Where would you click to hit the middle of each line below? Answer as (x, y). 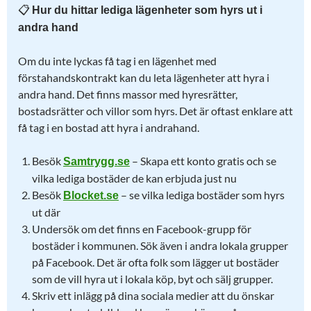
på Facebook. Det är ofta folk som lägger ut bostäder (155, 262)
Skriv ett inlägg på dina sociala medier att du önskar (153, 295)
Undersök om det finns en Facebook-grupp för (142, 229)
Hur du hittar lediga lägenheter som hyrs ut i (147, 10)
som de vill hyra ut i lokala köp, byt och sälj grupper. (152, 279)
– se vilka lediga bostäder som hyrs (202, 195)
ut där (46, 212)
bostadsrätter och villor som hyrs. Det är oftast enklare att (155, 111)
